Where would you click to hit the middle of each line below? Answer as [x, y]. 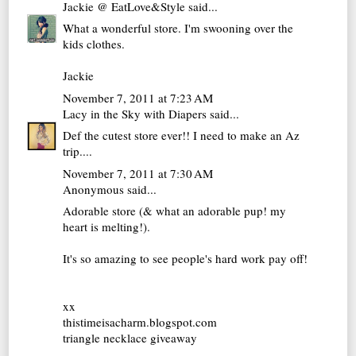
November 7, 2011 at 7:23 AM [138, 97]
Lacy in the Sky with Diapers [135, 113]
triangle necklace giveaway [130, 338]
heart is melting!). [107, 227]
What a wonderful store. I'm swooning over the [178, 28]
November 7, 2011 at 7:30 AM [138, 173]
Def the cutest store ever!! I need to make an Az [182, 135]
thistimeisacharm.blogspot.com [140, 322]
